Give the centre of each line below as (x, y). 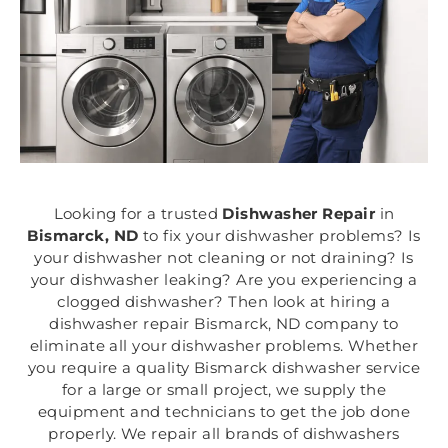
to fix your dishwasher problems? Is (279, 236)
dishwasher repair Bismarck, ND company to (224, 324)
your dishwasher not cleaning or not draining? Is (224, 258)
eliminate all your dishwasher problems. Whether (224, 346)
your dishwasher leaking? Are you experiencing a (224, 280)
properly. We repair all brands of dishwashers (224, 434)
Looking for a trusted (138, 214)
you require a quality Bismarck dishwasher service (224, 368)
